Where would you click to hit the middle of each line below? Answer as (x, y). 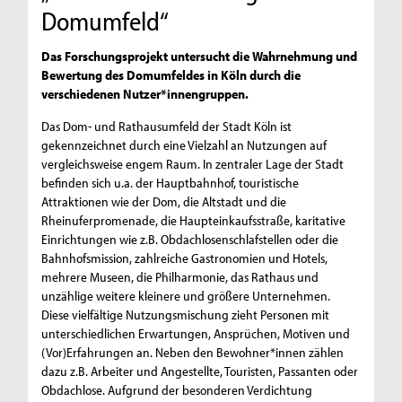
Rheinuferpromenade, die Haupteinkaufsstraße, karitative (194, 220)
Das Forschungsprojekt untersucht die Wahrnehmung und (200, 56)
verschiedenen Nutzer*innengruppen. (145, 93)
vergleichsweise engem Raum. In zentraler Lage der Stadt (193, 163)
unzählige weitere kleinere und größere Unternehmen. (186, 295)
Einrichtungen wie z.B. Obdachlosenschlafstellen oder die (190, 239)
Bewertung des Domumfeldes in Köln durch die (171, 74)
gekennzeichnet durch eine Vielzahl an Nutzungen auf (184, 144)
